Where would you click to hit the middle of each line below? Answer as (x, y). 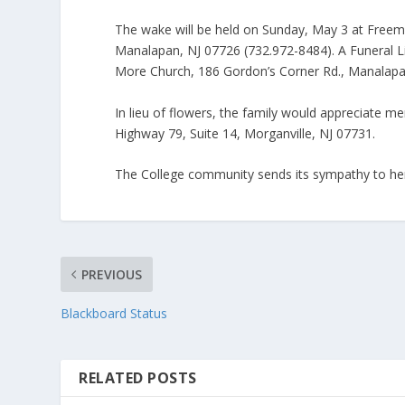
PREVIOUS (112, 275)
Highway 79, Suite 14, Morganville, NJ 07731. (245, 133)
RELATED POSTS (138, 378)
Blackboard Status (114, 314)
